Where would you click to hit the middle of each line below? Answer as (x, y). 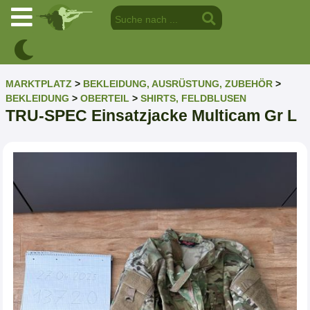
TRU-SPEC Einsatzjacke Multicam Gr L (151, 116)
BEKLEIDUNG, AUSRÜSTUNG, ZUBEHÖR (178, 84)
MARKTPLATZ (39, 84)
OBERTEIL (105, 98)
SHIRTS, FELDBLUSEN (193, 98)
